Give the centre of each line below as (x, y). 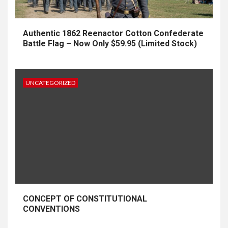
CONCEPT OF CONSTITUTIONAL (85, 199)
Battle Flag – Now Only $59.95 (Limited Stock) (110, 44)
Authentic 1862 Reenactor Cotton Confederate (113, 33)
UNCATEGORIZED (50, 83)
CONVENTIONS (51, 209)
